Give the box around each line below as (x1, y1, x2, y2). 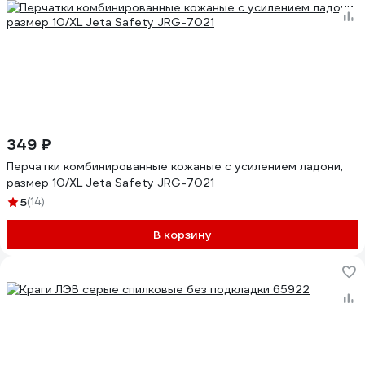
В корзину (153, 227, 212, 242)
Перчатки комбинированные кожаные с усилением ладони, (7, 159, 343, 174)
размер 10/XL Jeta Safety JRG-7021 (7, 175, 214, 190)
